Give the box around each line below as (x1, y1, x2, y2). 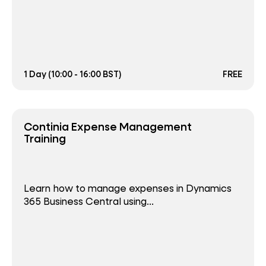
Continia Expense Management (24, 119, 192, 134)
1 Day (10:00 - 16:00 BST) (24, 68, 122, 80)
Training (24, 131, 66, 146)
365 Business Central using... (24, 195, 154, 208)
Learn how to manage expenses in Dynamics (24, 182, 232, 195)
